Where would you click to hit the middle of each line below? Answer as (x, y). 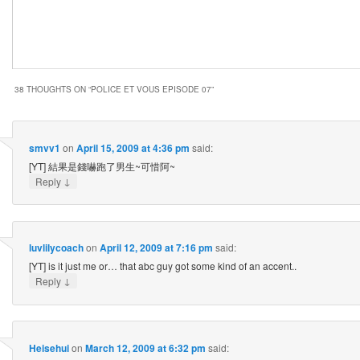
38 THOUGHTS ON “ (53, 90)
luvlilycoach (56, 248)
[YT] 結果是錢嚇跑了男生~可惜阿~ (102, 166)
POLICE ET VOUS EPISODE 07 (151, 90)
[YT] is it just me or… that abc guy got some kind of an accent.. (162, 266)
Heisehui (49, 348)
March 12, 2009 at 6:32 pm (145, 348)
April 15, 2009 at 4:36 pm (133, 147)
